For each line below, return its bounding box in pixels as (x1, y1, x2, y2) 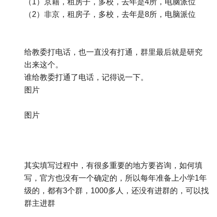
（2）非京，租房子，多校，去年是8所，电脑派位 (24, 10, 196, 19)
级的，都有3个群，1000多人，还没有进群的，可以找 (24, 186, 209, 195)
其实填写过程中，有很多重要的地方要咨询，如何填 (24, 161, 202, 170)
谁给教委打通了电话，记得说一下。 (24, 73, 148, 82)
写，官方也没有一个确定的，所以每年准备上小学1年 (24, 174, 207, 183)
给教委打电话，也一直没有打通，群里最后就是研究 (24, 48, 202, 57)
